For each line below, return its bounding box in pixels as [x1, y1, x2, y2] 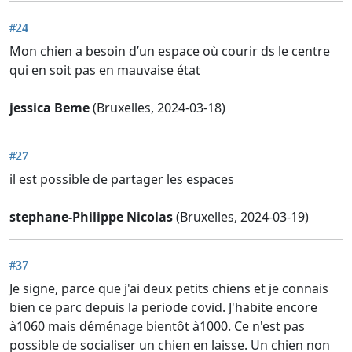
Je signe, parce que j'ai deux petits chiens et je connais [9, 280, 328, 298]
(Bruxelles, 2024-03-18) [90, 98, 225, 116]
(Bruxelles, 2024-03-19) [173, 207, 309, 225]
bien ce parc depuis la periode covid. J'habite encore [9, 299, 317, 317]
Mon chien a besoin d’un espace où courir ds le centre [9, 42, 330, 60]
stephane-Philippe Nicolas [9, 207, 173, 225]
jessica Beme [9, 98, 90, 116]
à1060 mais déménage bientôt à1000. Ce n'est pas [9, 317, 305, 335]
